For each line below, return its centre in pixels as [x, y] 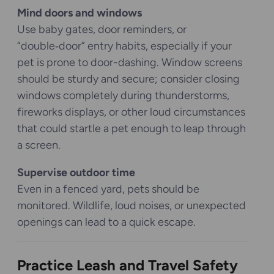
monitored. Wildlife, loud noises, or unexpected [131, 205]
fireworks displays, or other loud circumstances [131, 112]
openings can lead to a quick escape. [106, 222]
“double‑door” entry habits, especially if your [124, 46]
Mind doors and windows [80, 13]
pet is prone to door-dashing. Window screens [130, 62]
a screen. [39, 145]
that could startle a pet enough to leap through [131, 128]
